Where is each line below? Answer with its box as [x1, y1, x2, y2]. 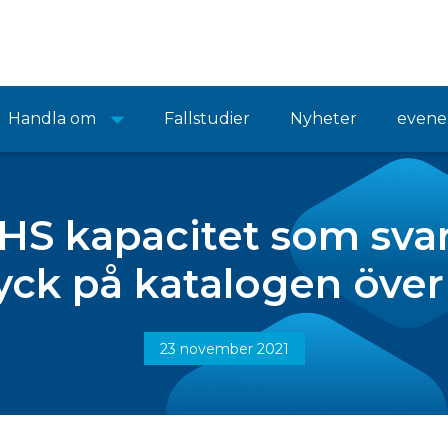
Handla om [8, 109, 96, 128]
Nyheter [290, 109, 357, 128]
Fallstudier [164, 109, 250, 128]
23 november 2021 [159, 340, 289, 358]
